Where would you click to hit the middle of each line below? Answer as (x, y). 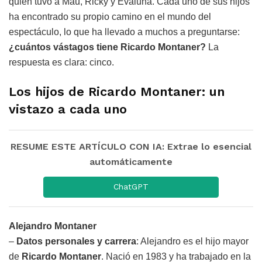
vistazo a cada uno (68, 109)
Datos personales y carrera (76, 241)
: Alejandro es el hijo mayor (192, 241)
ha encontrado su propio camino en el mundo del (110, 17)
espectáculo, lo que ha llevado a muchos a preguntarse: (124, 32)
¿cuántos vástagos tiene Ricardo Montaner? (107, 47)
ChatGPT (131, 187)
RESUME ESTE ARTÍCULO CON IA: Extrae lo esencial (131, 146)
